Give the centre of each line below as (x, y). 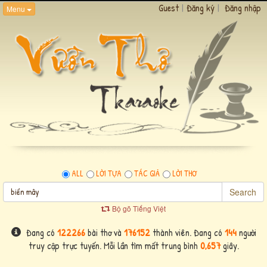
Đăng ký (201, 8)
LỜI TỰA (109, 173)
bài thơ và (104, 232)
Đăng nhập (243, 8)
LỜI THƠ (184, 173)
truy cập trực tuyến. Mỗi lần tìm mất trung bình (114, 245)
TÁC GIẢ (147, 173)
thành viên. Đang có (187, 232)
